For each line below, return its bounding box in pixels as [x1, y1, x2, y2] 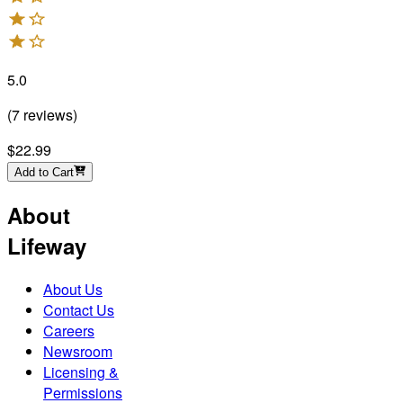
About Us [43, 279, 103, 300]
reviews [20, 104, 73, 126]
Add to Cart [14, 166, 74, 180]
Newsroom [43, 341, 112, 363]
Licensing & [43, 362, 119, 383]
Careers [43, 320, 94, 342]
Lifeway [7, 230, 86, 262]
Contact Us [43, 300, 114, 321]
